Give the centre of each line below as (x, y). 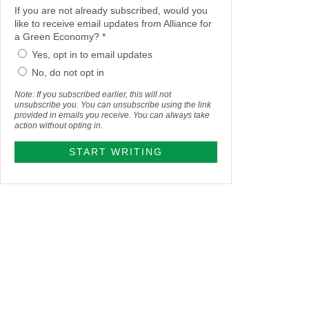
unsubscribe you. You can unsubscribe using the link (113, 105)
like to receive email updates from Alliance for (113, 24)
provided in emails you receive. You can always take (112, 116)
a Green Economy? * (60, 37)
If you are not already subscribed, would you (111, 11)
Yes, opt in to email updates (92, 55)
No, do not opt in (68, 73)
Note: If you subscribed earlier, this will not (93, 95)
